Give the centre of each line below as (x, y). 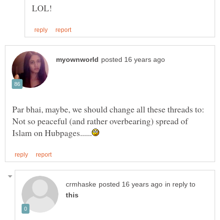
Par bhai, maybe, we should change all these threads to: (108, 109)
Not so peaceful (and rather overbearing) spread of (100, 121)
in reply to (180, 185)
